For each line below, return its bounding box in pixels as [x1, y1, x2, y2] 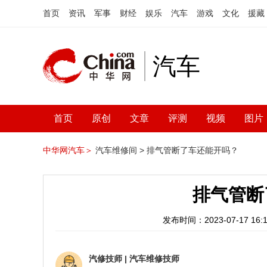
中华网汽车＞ [43, 145, 93, 155]
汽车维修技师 [129, 254, 179, 263]
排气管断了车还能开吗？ [147, 145, 238, 155]
